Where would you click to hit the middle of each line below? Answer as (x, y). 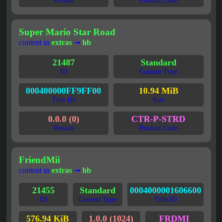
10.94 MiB (158, 91)
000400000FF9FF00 (64, 91)
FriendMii (39, 160)
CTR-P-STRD (159, 119)
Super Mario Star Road (67, 32)
